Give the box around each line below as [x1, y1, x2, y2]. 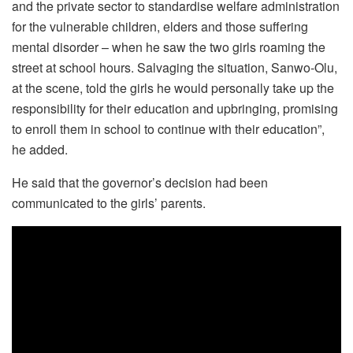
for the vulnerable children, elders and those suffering [12, 17, 308, 35]
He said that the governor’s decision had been [12, 173, 268, 191]
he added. [12, 139, 68, 158]
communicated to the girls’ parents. [12, 193, 206, 212]
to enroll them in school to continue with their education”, [12, 119, 325, 138]
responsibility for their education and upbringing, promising [12, 98, 338, 117]
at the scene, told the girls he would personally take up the [12, 78, 334, 97]
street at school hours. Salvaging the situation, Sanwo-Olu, [12, 58, 337, 76]
